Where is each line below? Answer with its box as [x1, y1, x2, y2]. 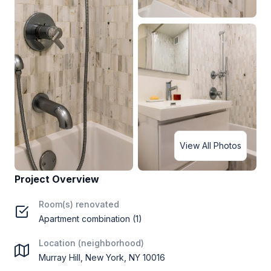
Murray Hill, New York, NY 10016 [39, 252, 165, 263]
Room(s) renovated [39, 199, 119, 209]
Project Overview [15, 173, 99, 185]
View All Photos [180, 140, 241, 151]
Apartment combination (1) [39, 214, 142, 224]
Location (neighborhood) [39, 238, 144, 248]
